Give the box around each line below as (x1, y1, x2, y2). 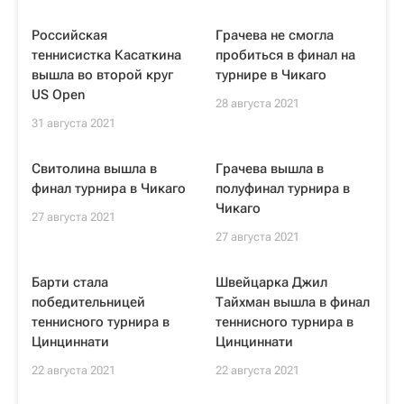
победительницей (32, 294, 145, 310)
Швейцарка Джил (216, 274, 327, 290)
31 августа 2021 (32, 116, 115, 130)
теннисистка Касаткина (32, 47, 181, 63)
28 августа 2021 (216, 96, 299, 110)
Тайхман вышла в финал (216, 294, 370, 310)
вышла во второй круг (32, 67, 173, 83)
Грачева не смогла (216, 27, 334, 43)
